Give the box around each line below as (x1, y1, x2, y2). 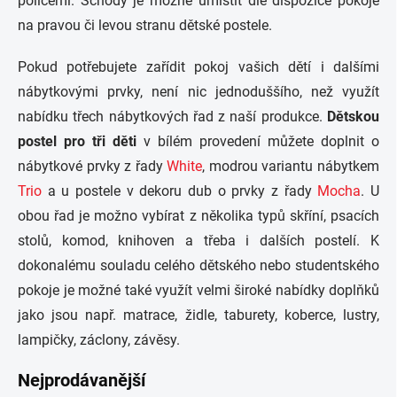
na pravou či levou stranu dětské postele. (18, 17, 272, 34)
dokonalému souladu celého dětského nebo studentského (18, 257, 379, 274)
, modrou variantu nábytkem (202, 158, 380, 175)
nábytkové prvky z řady (18, 158, 167, 175)
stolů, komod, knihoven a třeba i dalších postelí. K (18, 232, 379, 249)
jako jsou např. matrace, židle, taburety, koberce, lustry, (18, 307, 379, 323)
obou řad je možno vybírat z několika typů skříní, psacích (18, 207, 379, 224)
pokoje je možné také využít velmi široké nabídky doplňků (18, 282, 379, 299)
